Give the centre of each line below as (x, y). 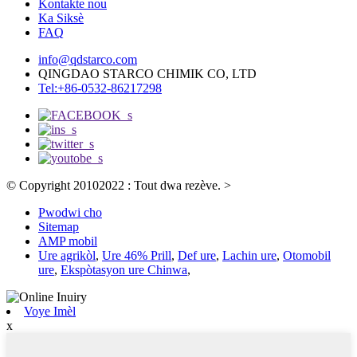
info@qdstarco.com (88, 60)
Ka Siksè (61, 18)
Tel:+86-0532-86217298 (100, 88)
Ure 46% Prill (137, 256)
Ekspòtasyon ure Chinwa (124, 270)
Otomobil (307, 256)
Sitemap (59, 227)
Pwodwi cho (70, 213)
